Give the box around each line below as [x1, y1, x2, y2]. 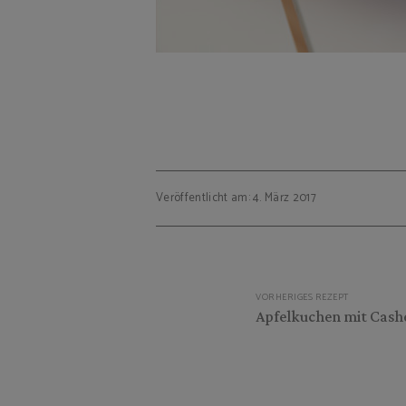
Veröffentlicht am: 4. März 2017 [156, 188, 317, 208]
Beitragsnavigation [155, 260, 343, 297]
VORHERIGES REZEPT [256, 290, 349, 304]
